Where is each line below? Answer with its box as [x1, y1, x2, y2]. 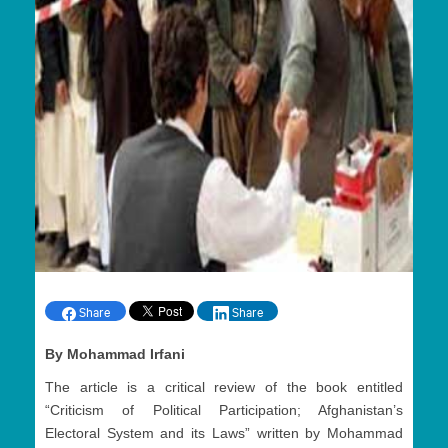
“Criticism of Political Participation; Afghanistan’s [45, 402, 403, 419]
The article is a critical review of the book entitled [45, 379, 403, 396]
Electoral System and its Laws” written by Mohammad [45, 425, 403, 442]
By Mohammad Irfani [45, 346, 185, 363]
